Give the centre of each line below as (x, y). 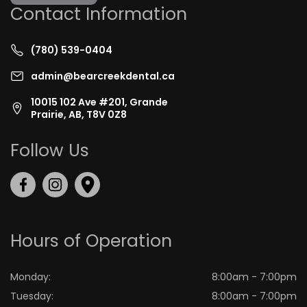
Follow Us (50, 151)
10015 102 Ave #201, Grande (99, 102)
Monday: (30, 277)
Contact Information (99, 14)
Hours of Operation (91, 241)
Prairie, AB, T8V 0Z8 (79, 115)
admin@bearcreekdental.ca (103, 76)
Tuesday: (32, 296)
